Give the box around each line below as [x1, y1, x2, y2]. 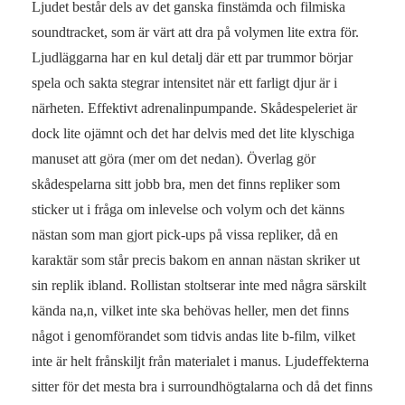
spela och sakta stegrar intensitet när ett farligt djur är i [32, 74, 337, 90]
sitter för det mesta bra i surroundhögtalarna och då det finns [32, 378, 372, 394]
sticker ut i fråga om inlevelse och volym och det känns [32, 201, 344, 217]
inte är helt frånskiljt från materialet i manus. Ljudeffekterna [32, 353, 369, 369]
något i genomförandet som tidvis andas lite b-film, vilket [32, 327, 355, 344]
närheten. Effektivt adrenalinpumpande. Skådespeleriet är [32, 99, 357, 116]
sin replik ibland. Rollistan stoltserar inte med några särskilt [32, 277, 366, 293]
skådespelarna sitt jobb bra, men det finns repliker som [32, 175, 340, 192]
